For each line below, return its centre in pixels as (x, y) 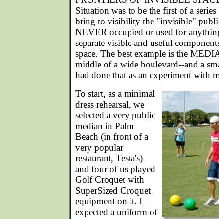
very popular (99, 147)
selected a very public (115, 115)
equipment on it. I (109, 201)
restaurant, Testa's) (109, 158)
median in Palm (105, 126)
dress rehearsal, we (110, 104)
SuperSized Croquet (113, 190)
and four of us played (115, 169)
